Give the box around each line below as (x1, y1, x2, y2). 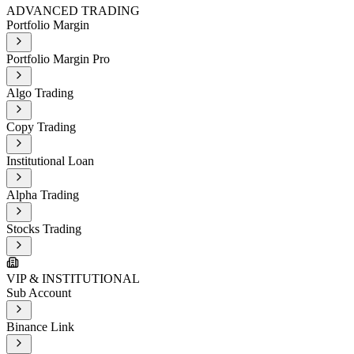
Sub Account (6, 286, 71, 300)
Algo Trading (6, 86, 73, 100)
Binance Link (6, 320, 74, 334)
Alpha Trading (6, 188, 79, 202)
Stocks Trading (6, 222, 81, 236)
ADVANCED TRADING (6, 4, 140, 18)
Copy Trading (6, 120, 76, 134)
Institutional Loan (6, 154, 94, 168)
